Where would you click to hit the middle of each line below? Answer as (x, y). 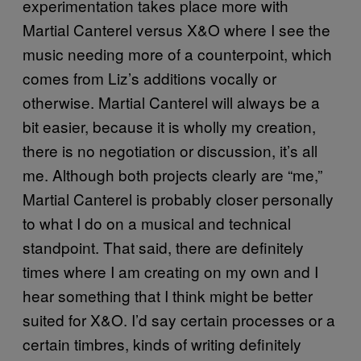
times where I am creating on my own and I (170, 271)
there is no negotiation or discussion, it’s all (170, 150)
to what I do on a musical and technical (157, 222)
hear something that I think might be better (168, 295)
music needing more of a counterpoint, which (177, 53)
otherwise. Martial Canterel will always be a (171, 102)
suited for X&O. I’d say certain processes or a (179, 319)
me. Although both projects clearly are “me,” (172, 174)
